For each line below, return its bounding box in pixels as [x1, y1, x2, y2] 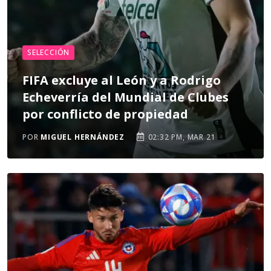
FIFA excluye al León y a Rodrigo [22, 72, 221, 88]
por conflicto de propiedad [22, 106, 188, 122]
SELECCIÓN [27, 47, 70, 57]
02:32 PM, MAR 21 [145, 132, 216, 142]
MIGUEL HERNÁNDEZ [41, 132, 125, 142]
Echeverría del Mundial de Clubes [22, 89, 229, 105]
